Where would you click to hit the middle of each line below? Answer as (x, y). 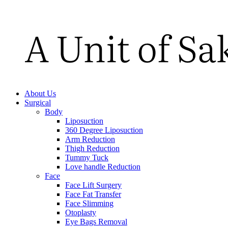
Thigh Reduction (92, 148)
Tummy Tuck (87, 157)
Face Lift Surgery (93, 185)
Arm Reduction (90, 139)
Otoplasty (81, 212)
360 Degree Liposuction (104, 130)
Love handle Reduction (103, 166)
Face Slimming (89, 203)
